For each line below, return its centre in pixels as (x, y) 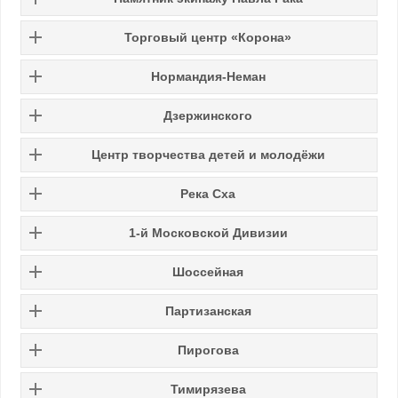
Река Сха (208, 193)
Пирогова (208, 350)
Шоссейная (208, 271)
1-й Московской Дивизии (208, 232)
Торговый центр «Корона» (208, 37)
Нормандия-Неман (208, 76)
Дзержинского (208, 115)
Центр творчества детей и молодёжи (208, 154)
